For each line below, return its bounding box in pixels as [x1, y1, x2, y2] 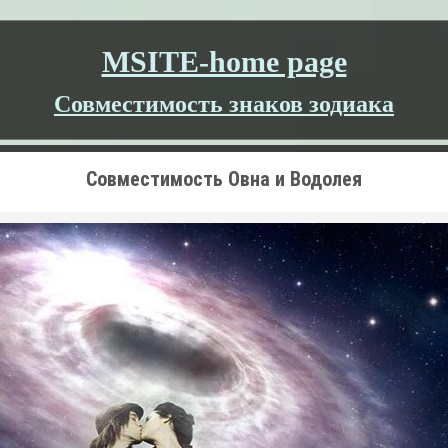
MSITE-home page [101, 45, 347, 78]
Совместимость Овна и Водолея [86, 167, 362, 191]
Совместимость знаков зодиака [54, 91, 394, 117]
